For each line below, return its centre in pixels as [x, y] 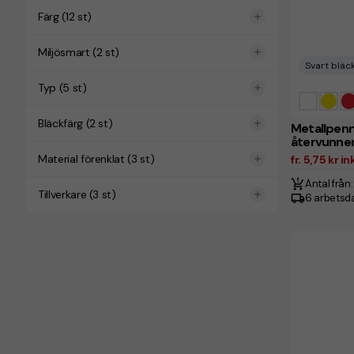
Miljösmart [64, 52]
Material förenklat [81, 159]
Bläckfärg [60, 123]
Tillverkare [62, 194]
